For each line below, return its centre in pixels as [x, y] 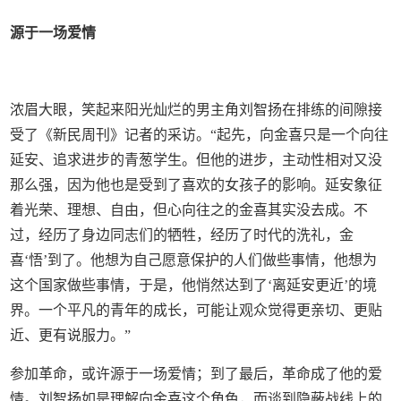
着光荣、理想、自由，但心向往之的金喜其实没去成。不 [189, 209]
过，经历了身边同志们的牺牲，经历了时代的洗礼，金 [182, 235]
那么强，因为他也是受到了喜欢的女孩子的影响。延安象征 [196, 184]
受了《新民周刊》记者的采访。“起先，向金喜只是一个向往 [200, 134]
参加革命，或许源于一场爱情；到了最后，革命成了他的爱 [196, 373]
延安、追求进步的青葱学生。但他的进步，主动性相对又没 [196, 159]
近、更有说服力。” [71, 335]
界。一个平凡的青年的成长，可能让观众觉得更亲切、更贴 [196, 310]
